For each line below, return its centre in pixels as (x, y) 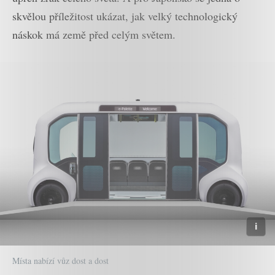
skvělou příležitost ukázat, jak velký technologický (125, 16)
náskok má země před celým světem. (94, 35)
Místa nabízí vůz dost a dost (60, 260)
